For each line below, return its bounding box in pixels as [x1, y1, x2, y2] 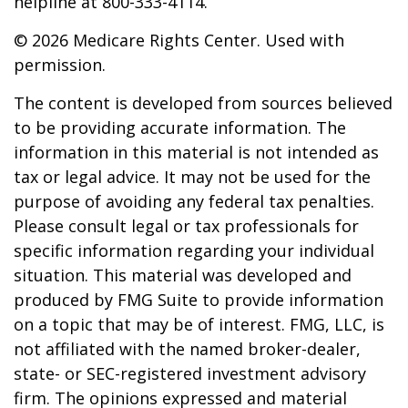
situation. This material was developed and [14, 264, 352, 286]
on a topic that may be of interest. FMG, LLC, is [14, 313, 384, 335]
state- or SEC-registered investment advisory [14, 362, 366, 384]
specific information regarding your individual [14, 240, 374, 261]
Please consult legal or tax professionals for [14, 215, 359, 237]
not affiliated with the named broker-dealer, [14, 338, 361, 360]
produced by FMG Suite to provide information [14, 289, 383, 311]
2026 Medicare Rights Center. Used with [32, 29, 344, 51]
